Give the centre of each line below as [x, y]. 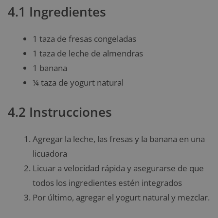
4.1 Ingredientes [57, 11]
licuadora [50, 154]
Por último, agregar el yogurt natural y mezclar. [121, 198]
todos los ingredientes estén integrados [107, 183]
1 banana [50, 68]
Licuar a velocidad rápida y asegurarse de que [118, 168]
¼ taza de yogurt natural [78, 82]
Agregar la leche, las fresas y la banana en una [119, 139]
